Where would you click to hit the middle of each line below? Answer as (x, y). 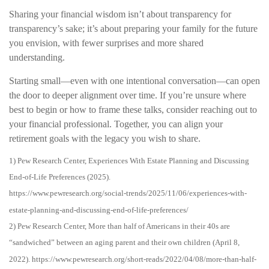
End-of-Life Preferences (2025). (60, 177)
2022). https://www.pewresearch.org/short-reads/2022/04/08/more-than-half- (133, 259)
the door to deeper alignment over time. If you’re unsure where (128, 95)
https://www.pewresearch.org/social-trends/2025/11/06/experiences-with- (128, 193)
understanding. (37, 57)
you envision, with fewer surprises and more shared (106, 43)
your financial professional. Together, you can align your (116, 124)
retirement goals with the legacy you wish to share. (105, 138)
